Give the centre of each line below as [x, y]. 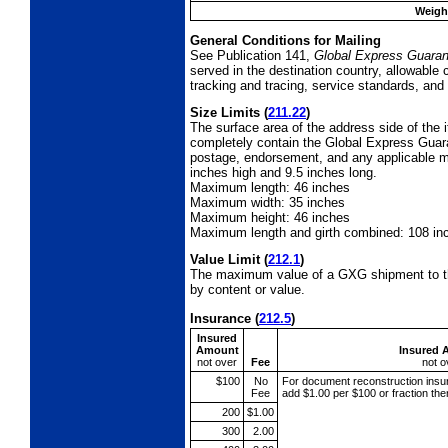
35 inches [317, 202]
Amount [217, 349]
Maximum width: [239, 202]
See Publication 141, [250, 55]
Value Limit [227, 259]
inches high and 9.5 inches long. [283, 172]
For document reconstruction [353, 380]
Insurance [222, 318]
